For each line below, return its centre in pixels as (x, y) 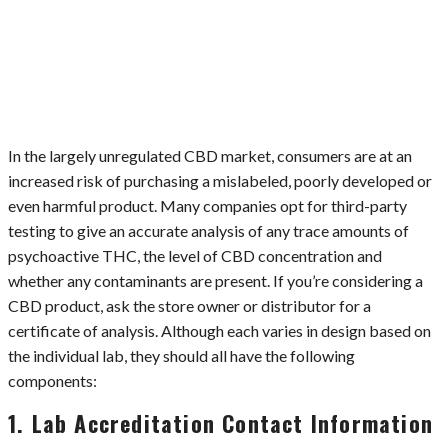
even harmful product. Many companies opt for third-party (207, 205)
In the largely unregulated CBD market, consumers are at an (210, 155)
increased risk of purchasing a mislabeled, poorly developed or (220, 180)
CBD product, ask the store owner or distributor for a (189, 305)
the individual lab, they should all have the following (181, 355)
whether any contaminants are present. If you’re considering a (215, 280)
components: (52, 380)
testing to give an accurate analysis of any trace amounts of (208, 230)
